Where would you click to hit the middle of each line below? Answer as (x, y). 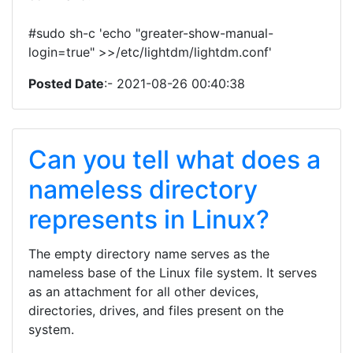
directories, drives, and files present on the (156, 310)
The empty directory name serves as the (149, 254)
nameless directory (143, 190)
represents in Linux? (149, 219)
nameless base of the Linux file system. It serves (173, 273)
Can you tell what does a (175, 160)
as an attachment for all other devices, (143, 292)
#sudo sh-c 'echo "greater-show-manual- (151, 33)
